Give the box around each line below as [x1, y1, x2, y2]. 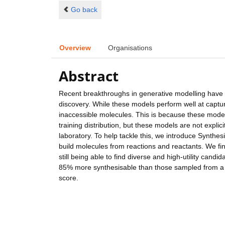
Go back [70, 5, 97, 14]
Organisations [108, 43, 152, 52]
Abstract [59, 66, 119, 86]
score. [59, 174, 78, 182]
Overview [59, 43, 91, 52]
